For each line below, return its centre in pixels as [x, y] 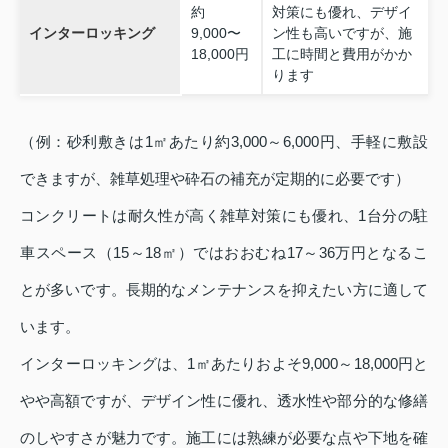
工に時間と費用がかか [341, 54]
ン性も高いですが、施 [341, 33]
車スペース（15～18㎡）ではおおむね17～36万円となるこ [224, 253]
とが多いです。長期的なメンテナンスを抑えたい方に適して [224, 290]
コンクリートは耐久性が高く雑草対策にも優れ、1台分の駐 [224, 216]
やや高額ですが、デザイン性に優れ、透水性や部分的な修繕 [224, 401]
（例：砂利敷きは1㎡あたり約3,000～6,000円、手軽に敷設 [224, 142]
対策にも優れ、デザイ [341, 12]
